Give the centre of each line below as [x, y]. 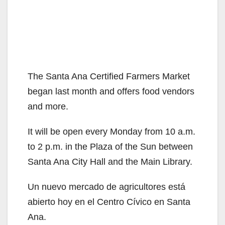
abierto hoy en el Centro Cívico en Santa [109, 202]
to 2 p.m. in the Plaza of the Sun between [110, 146]
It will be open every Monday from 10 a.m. [111, 131]
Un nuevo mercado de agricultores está [106, 187]
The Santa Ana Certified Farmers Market [109, 76]
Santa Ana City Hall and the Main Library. [110, 161]
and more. [48, 106]
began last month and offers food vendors [111, 91]
